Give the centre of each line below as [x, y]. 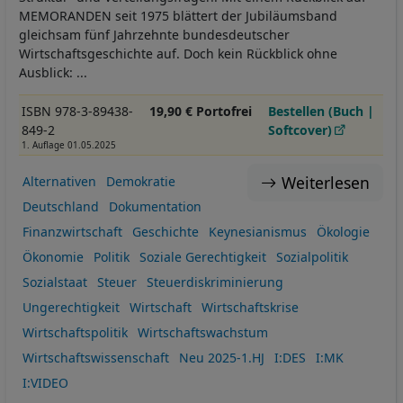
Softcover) [300, 130]
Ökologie [343, 231]
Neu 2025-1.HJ [221, 357]
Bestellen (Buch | [322, 112]
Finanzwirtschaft [72, 231]
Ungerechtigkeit [71, 307]
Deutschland [60, 206]
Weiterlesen [325, 183]
